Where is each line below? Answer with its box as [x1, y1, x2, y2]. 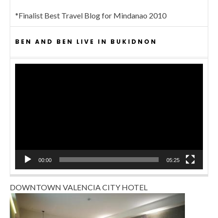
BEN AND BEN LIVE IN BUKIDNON [15, 37, 157, 46]
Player [15, 75, 36, 85]
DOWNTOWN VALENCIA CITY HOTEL [10, 182, 147, 192]
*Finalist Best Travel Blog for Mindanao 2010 [15, 10, 166, 20]
